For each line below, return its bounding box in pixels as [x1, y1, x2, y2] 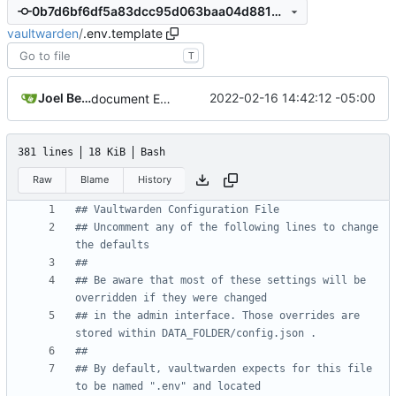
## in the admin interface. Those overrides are [75, 309, 360, 323]
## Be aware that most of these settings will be [75, 274, 366, 287]
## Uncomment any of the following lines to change [75, 221, 378, 234]
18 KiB [88, 145, 126, 158]
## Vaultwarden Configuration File [75, 203, 279, 217]
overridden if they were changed [75, 292, 267, 305]
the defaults [75, 239, 149, 252]
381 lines [18, 145, 73, 158]
